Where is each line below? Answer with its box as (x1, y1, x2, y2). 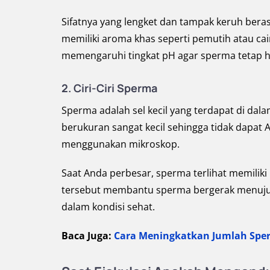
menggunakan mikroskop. (61, 137, 180, 151)
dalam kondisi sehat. (61, 200, 155, 213)
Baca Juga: (61, 229, 114, 242)
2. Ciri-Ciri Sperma (61, 81, 157, 95)
